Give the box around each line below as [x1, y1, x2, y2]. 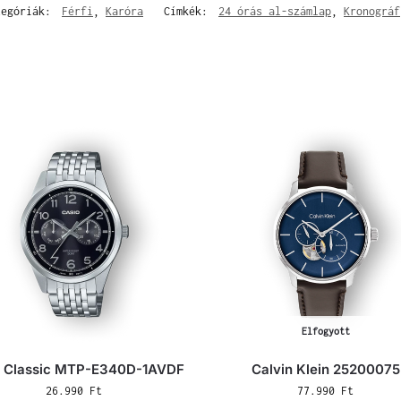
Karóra [106, 4, 143, 18]
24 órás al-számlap [218, 4, 331, 18]
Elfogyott [301, 326, 350, 337]
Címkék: [164, 4, 214, 18]
